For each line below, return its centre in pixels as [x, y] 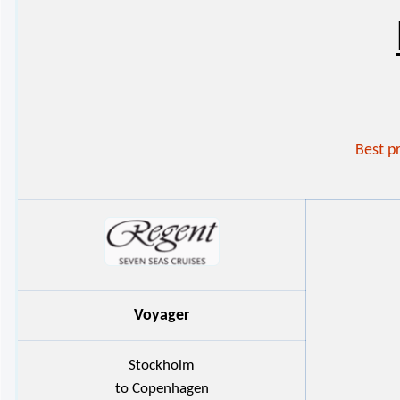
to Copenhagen [162, 388]
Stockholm [162, 365]
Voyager [162, 315]
